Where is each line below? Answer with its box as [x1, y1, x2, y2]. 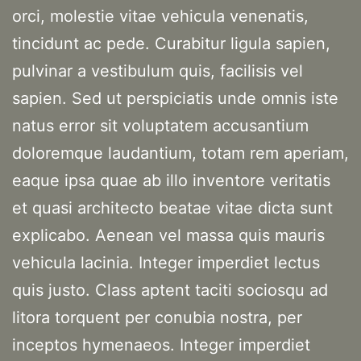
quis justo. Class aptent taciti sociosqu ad [12, 280, 328, 301]
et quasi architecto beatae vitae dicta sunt [12, 198, 333, 218]
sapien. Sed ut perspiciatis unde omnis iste [12, 89, 338, 109]
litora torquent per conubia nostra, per [12, 308, 302, 328]
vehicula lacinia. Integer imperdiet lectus [12, 253, 320, 273]
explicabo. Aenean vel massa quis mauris [12, 226, 325, 246]
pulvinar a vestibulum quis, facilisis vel [12, 61, 303, 81]
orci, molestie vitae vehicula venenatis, [12, 6, 309, 27]
